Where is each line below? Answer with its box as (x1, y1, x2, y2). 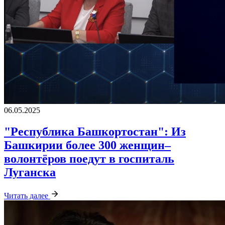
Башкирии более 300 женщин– (4, 138, 171, 152)
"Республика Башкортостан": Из (4, 125, 186, 138)
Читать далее (4, 191, 50, 200)
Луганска (4, 165, 56, 179)
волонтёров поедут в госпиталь (4, 152, 174, 165)
